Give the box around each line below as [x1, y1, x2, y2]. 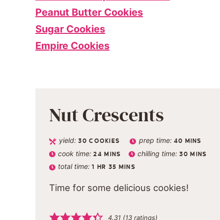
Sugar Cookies [35, 23, 105, 35]
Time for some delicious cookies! [49, 182, 189, 193]
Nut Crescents [49, 104, 164, 127]
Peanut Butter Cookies [35, 6, 143, 19]
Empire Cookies [35, 40, 110, 52]
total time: [58, 162, 92, 171]
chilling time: [137, 149, 180, 158]
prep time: [138, 136, 174, 145]
